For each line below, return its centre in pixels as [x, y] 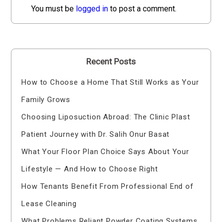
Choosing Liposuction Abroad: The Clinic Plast [106, 117]
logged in [92, 9]
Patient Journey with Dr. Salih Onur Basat [96, 135]
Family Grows [46, 100]
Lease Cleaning [49, 204]
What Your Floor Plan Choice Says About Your [105, 152]
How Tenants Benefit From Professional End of [108, 187]
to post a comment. [142, 9]
